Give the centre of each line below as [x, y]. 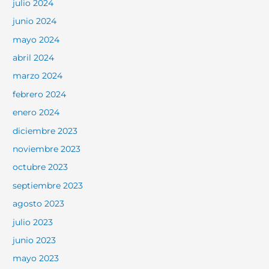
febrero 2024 [40, 94]
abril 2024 [34, 57]
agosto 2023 [39, 204]
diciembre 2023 [45, 131]
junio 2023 [35, 240]
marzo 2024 [38, 76]
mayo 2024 [36, 39]
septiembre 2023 [48, 185]
